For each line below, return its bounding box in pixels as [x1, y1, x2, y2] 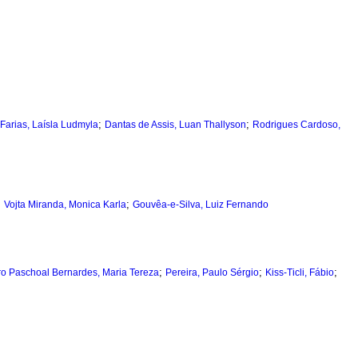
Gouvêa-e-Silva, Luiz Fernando [133, 199, 268, 211]
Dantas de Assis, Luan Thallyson [105, 119, 246, 131]
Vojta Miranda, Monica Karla [4, 199, 126, 211]
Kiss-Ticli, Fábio [265, 267, 334, 279]
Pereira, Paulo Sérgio [165, 267, 259, 279]
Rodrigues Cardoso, [253, 119, 340, 131]
